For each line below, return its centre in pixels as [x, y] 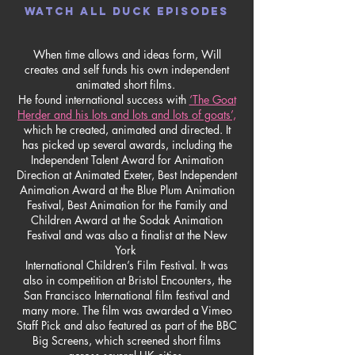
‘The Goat [212, 99]
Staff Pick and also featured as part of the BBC [127, 325]
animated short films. [127, 84]
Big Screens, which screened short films [127, 340]
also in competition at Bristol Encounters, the [127, 280]
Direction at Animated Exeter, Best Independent [127, 175]
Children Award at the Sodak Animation [127, 220]
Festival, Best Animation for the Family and [127, 205]
